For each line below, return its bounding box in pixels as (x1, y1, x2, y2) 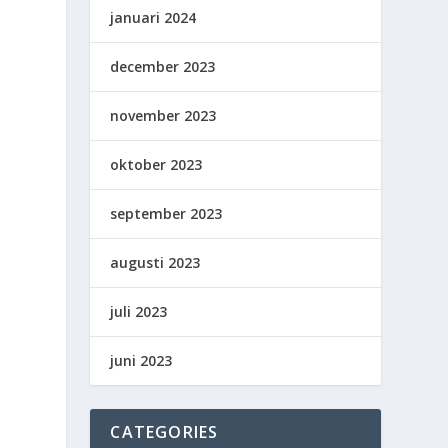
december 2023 (110, 56, 216, 76)
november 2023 (110, 105, 217, 125)
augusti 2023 (110, 252, 201, 272)
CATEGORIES (110, 420, 219, 443)
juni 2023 (110, 350, 173, 370)
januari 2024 (110, 7, 197, 27)
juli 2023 (110, 301, 168, 321)
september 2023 (110, 203, 223, 223)
